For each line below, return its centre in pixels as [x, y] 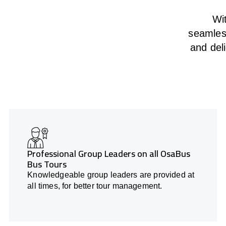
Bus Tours [47, 164]
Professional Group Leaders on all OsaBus [109, 154]
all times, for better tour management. [95, 186]
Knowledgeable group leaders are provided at [111, 175]
